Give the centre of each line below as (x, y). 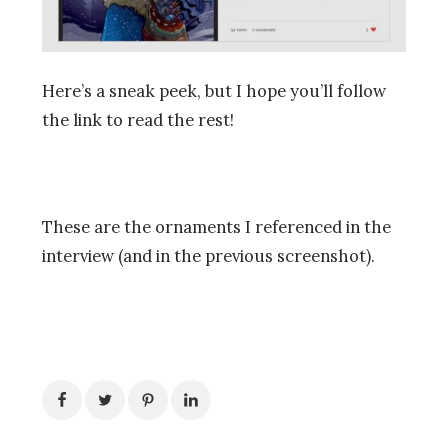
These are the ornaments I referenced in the (216, 227)
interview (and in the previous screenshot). (208, 256)
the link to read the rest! (138, 119)
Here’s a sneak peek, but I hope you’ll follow (214, 90)
